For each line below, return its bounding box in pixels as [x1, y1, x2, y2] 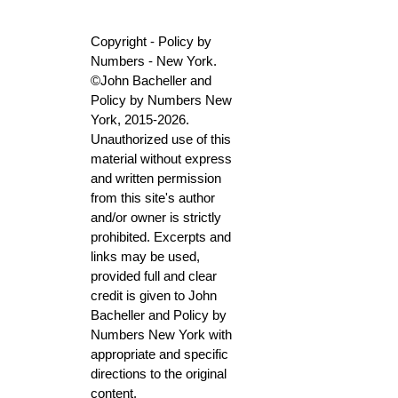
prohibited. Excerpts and [91, 229, 231, 244]
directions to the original [91, 366, 227, 381]
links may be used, [91, 249, 200, 264]
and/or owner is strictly [91, 210, 221, 225]
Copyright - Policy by [91, 34, 211, 49]
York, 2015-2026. [91, 112, 189, 127]
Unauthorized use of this [91, 131, 231, 147]
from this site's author [91, 190, 215, 205]
